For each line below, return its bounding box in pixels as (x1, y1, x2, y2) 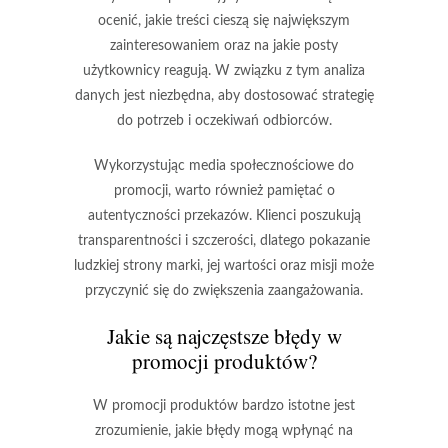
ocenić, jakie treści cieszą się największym (98, 13, 350, 28)
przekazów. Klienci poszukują (179, 208, 361, 223)
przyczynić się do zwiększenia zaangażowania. (85, 283, 363, 298)
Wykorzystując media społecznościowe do (94, 158, 354, 173)
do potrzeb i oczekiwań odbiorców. (116, 113, 332, 128)
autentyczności (87, 208, 180, 223)
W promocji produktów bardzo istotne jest (93, 398, 355, 413)
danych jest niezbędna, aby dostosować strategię (74, 88, 374, 103)
